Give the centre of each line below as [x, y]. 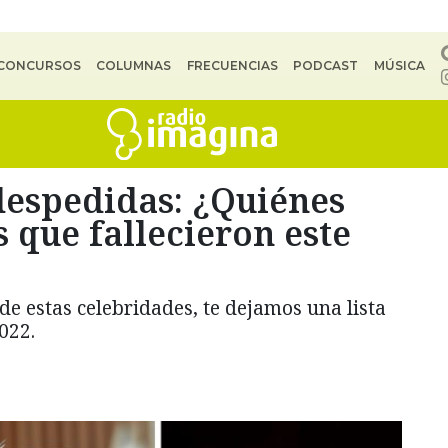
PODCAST [326, 65]
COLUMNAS [134, 65]
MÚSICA [399, 65]
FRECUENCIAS [232, 65]
